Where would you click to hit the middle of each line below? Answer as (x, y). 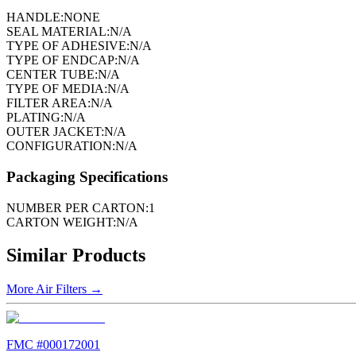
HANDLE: (35, 17)
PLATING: (35, 118)
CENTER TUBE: (52, 75)
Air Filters (61, 289)
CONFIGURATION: (61, 146)
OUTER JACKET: (55, 132)
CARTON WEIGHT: (61, 222)
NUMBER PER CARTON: (77, 207)
